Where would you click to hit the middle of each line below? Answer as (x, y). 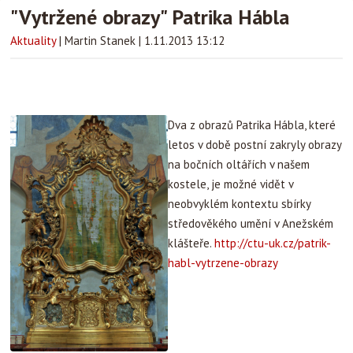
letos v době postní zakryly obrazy (255, 145)
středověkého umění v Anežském (251, 223)
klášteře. (191, 243)
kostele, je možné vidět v (231, 184)
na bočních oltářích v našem (239, 164)
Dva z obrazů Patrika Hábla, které (252, 125)
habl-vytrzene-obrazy (223, 263)
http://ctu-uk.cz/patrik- (273, 243)
